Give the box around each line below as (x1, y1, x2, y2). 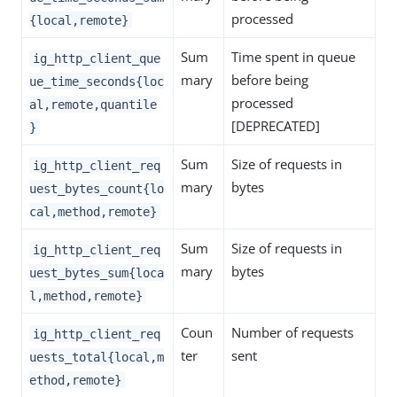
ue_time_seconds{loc (29, 74, 164, 89)
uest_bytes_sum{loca (29, 265, 164, 280)
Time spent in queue (231, 48, 355, 66)
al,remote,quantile (29, 97, 157, 112)
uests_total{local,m (29, 349, 164, 364)
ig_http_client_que (32, 51, 160, 66)
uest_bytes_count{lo (29, 181, 164, 196)
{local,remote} (29, 12, 128, 27)
